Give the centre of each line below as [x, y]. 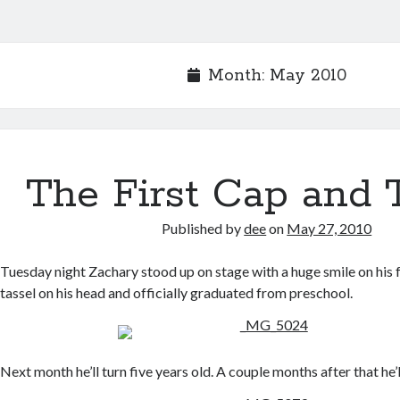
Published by [203, 228]
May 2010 [308, 76]
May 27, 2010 [329, 228]
